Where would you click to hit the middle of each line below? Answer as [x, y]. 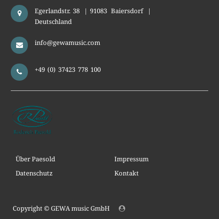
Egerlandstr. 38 [57, 11]
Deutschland [54, 22]
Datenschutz [34, 173]
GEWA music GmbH [80, 208]
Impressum [131, 159]
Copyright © [31, 208]
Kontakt [126, 173]
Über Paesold [36, 159]
